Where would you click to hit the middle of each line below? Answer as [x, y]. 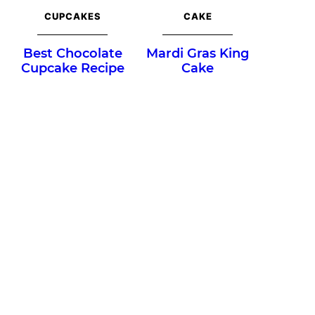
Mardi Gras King [198, 54]
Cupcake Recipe [72, 69]
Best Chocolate [72, 54]
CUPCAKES [72, 17]
